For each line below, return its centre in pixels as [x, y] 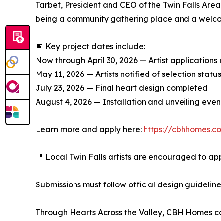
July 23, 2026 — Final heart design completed [122, 88]
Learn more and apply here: [90, 129]
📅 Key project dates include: [90, 47]
